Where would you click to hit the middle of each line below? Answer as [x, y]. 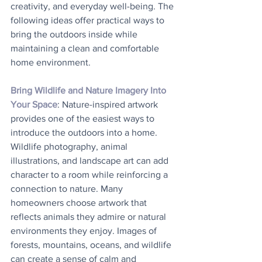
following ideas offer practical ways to [89, 20]
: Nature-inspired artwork [109, 104]
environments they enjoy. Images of [85, 231]
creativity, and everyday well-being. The [93, 6]
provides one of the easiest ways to [84, 118]
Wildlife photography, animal [70, 146]
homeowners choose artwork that [80, 203]
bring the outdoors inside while [75, 34]
